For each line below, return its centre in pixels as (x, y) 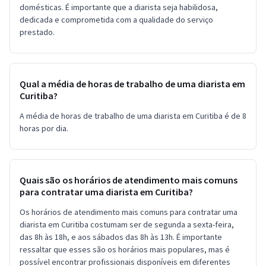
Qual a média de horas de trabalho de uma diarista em (132, 83)
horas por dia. (44, 128)
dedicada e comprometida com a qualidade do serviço (116, 19)
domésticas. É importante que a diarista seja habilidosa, (119, 7)
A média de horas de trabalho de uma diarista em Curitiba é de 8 (133, 115)
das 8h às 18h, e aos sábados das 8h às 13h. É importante (121, 237)
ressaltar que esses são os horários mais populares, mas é (125, 249)
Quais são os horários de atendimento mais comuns (129, 180)
